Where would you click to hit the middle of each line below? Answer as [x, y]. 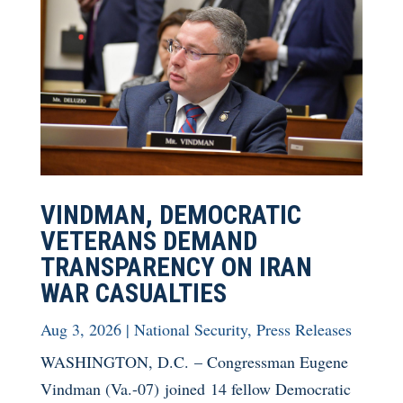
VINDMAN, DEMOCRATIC [170, 215]
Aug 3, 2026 [81, 329]
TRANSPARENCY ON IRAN [176, 267]
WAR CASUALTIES [133, 293]
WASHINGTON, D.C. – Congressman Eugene [194, 361]
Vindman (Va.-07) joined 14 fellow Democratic [195, 388]
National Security [190, 329]
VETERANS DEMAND [148, 241]
